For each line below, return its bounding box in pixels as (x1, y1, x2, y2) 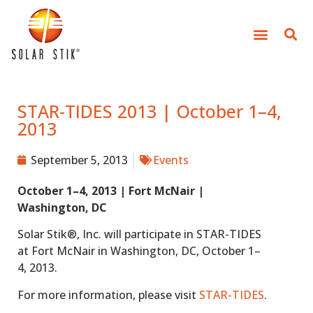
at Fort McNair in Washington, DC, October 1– (17, 243, 261, 259)
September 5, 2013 (31, 152, 128, 168)
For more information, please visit (17, 286, 199, 303)
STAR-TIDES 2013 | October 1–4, (17, 99, 282, 123)
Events (153, 152, 189, 168)
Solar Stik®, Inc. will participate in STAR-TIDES (17, 226, 261, 242)
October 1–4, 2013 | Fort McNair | (17, 183, 204, 198)
